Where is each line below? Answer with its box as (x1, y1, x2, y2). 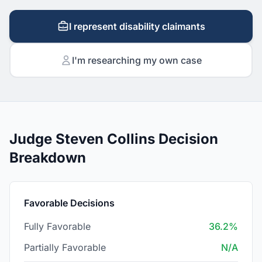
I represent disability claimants (68, 20, 205, 32)
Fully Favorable (24, 220, 91, 232)
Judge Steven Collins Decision (9, 130, 218, 147)
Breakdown (9, 149, 86, 166)
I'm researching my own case (72, 54, 202, 66)
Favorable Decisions (24, 197, 115, 209)
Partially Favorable (24, 242, 106, 253)
